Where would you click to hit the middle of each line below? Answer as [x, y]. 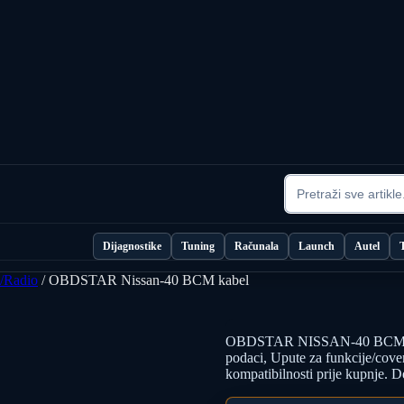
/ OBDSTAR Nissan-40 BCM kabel [143, 280]
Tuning [198, 246]
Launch [317, 246]
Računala [257, 246]
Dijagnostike [132, 246]
